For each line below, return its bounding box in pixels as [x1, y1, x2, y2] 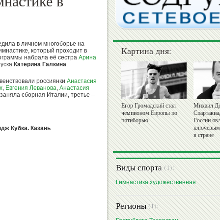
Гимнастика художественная [116, 179, 196, 186]
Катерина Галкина [14, 61, 66, 68]
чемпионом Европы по [121, 110, 177, 117]
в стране [193, 132, 214, 139]
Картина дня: [121, 45, 171, 57]
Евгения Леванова [5, 84, 56, 91]
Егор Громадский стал [121, 102, 176, 110]
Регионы [116, 200, 148, 212]
